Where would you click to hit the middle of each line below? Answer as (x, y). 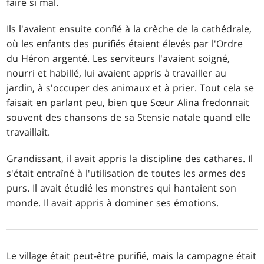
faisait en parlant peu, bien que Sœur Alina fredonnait (128, 102)
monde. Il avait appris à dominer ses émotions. (113, 202)
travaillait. (29, 132)
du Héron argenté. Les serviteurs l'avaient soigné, (118, 58)
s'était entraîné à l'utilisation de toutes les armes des (126, 173)
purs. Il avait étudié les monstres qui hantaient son (122, 188)
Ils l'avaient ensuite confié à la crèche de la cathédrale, (129, 29)
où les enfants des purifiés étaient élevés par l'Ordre (125, 43)
